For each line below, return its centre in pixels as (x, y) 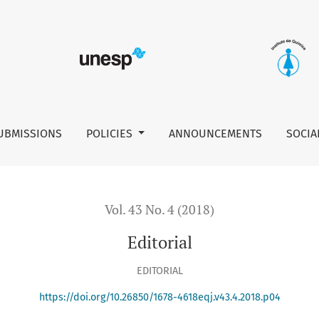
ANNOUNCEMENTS (216, 133)
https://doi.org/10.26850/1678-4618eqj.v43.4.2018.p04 (159, 298)
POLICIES (110, 133)
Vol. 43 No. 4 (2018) (159, 209)
